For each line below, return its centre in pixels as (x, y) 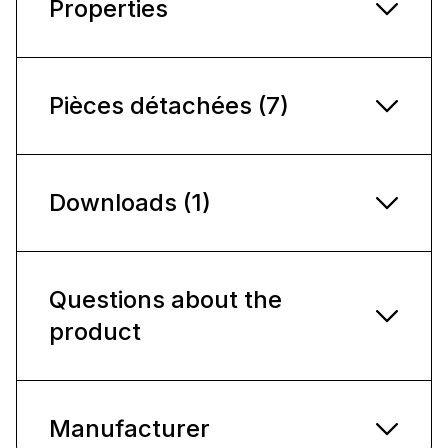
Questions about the (165, 299)
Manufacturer (129, 428)
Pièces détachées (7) (169, 105)
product (95, 331)
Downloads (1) (130, 202)
